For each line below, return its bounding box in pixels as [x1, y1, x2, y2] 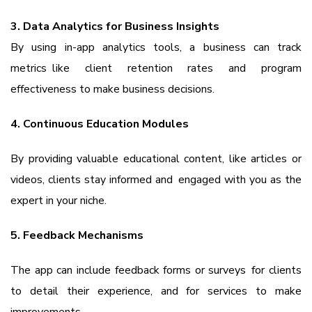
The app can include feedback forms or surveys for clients [10, 263, 302, 279]
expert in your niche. [10, 193, 107, 209]
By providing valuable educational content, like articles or [10, 151, 302, 167]
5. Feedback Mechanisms [10, 228, 143, 244]
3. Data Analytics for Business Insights [10, 19, 219, 35]
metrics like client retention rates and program [10, 61, 302, 77]
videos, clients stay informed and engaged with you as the [10, 172, 302, 188]
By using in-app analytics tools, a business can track [10, 40, 302, 56]
